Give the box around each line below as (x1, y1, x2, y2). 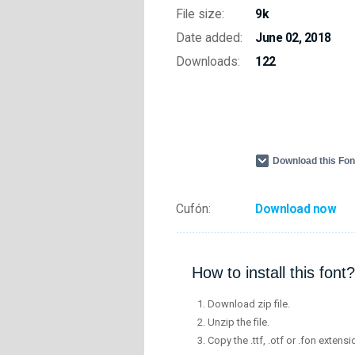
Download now (255, 202, 336, 216)
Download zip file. (208, 298, 290, 311)
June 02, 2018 (255, 31, 331, 45)
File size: (176, 7, 224, 21)
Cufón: (176, 202, 211, 216)
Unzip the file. (208, 316, 269, 329)
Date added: (176, 31, 242, 45)
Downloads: (176, 55, 240, 69)
